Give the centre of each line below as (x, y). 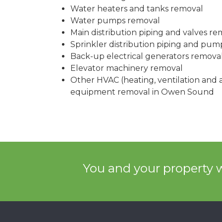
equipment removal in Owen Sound (142, 92)
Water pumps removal (115, 21)
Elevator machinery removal (127, 68)
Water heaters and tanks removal (137, 9)
